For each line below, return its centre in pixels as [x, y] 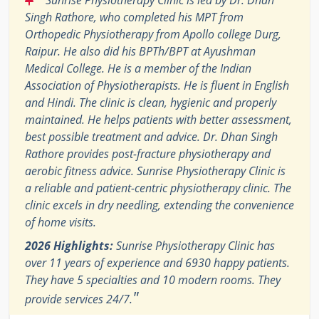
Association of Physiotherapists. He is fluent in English [157, 85]
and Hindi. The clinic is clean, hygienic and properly [151, 102]
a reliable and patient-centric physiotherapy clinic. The [158, 188]
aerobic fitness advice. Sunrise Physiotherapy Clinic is [155, 171]
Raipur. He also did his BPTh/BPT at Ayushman [140, 51]
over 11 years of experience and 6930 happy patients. [157, 262]
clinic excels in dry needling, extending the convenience [159, 205]
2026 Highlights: [69, 245]
